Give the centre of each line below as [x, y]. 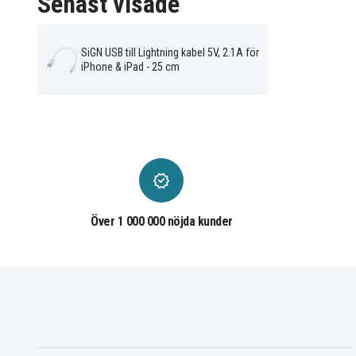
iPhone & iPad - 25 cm [130, 67]
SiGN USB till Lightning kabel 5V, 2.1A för [170, 53]
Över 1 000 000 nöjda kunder [162, 222]
